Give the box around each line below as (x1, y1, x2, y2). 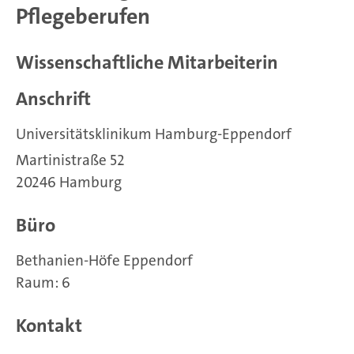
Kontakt (16, 312, 82, 338)
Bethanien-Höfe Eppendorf (16, 250, 193, 270)
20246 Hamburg (16, 171, 122, 192)
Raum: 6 (16, 272, 70, 292)
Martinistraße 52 (16, 149, 125, 170)
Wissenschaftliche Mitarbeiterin (16, 49, 278, 75)
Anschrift (16, 85, 91, 111)
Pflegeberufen (16, 2, 150, 31)
